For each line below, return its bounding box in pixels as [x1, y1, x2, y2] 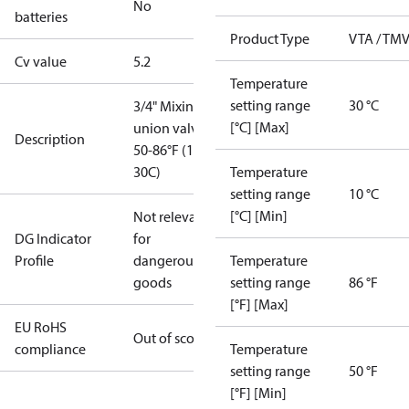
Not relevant [133, 207, 209, 225]
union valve [133, 119, 205, 137]
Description [15, 130, 85, 148]
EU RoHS [15, 318, 67, 336]
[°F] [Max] [230, 295, 288, 313]
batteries [15, 7, 68, 26]
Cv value [15, 52, 67, 70]
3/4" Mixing [133, 97, 202, 115]
